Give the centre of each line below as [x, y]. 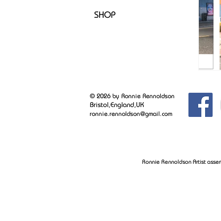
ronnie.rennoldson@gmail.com [131, 113]
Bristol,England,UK [117, 104]
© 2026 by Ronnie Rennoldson [132, 96]
